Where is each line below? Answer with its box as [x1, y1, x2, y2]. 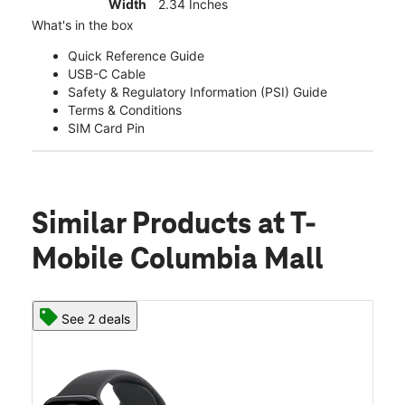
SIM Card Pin [68, 120, 145, 137]
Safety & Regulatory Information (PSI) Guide [68, 84, 327, 100]
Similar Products [32, 209, 258, 242]
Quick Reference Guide [68, 48, 204, 64]
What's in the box [32, 17, 134, 33]
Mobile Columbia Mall [32, 244, 324, 278]
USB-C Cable [68, 66, 146, 82]
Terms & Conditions [68, 102, 182, 118]
